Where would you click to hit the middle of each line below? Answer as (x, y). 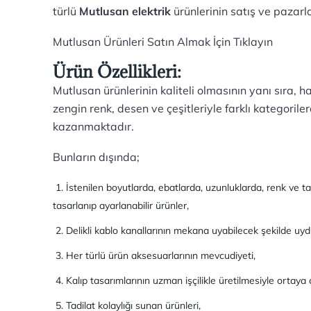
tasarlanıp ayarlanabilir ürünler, (121, 205)
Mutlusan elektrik (125, 11)
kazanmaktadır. (94, 126)
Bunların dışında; (96, 157)
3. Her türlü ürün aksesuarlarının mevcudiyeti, (154, 255)
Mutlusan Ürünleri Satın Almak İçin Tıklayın (163, 42)
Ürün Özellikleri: (117, 72)
